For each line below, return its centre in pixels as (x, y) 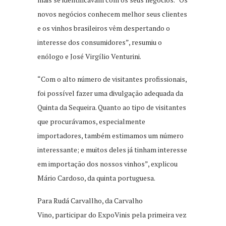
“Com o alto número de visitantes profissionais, (112, 79)
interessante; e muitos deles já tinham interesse (112, 150)
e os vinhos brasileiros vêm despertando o (104, 28)
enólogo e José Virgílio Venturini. (89, 56)
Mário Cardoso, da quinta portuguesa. (96, 178)
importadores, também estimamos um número (110, 136)
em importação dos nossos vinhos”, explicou (107, 164)
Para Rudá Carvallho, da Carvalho (90, 201)
